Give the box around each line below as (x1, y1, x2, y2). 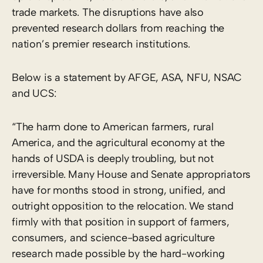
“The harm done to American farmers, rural (12, 120, 214, 133)
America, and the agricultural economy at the (12, 136, 225, 149)
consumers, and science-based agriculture (12, 231, 215, 244)
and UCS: (12, 86, 56, 100)
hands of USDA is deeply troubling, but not (12, 151, 214, 165)
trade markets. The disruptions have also (12, 5, 204, 19)
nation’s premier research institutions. (12, 37, 191, 50)
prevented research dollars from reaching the (12, 21, 225, 35)
